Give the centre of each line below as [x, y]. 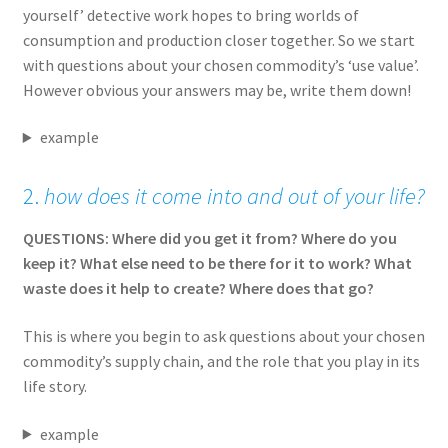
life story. [54, 386]
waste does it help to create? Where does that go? [198, 288]
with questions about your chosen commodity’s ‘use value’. [220, 64]
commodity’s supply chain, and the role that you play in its [221, 361]
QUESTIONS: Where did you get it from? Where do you [209, 238]
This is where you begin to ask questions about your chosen [223, 336]
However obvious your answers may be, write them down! [216, 89]
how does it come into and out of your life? [231, 196]
